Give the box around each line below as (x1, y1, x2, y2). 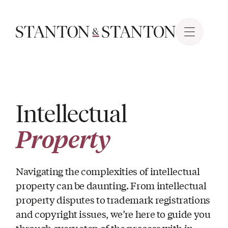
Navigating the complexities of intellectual (16, 164, 200, 178)
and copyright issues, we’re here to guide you (16, 207, 211, 220)
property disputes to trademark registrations (16, 192, 210, 206)
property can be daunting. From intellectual (16, 178, 207, 192)
